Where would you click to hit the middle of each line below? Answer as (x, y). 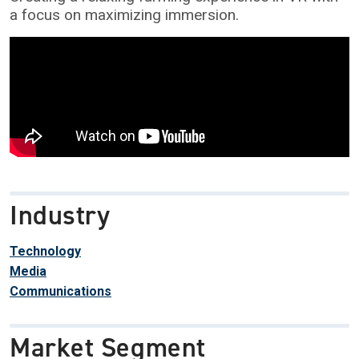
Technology (45, 251)
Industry (60, 215)
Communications (61, 291)
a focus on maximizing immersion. (124, 15)
